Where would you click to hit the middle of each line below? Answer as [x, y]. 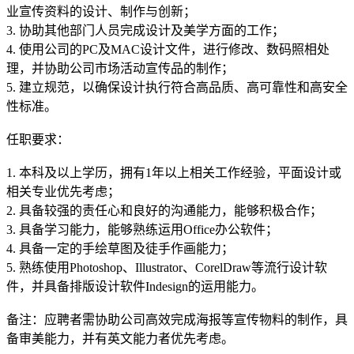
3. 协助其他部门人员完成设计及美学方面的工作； [145, 31]
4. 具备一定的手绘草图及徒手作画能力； [120, 249]
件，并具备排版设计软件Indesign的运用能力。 [135, 287]
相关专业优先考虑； [63, 192]
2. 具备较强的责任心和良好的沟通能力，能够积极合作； [164, 211]
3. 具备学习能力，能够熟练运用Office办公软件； [142, 230]
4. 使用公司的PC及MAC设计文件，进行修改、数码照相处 [168, 50]
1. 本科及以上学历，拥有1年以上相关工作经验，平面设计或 [174, 173]
